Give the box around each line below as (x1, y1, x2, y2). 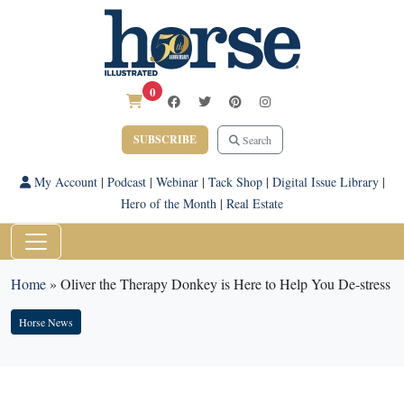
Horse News (19, 315, 73, 329)
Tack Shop (207, 173, 262, 190)
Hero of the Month (121, 195, 216, 212)
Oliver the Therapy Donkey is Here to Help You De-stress (60, 274, 390, 293)
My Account (30, 173, 97, 190)
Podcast (106, 173, 146, 190)
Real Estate (226, 195, 283, 212)
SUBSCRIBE (133, 132, 197, 147)
